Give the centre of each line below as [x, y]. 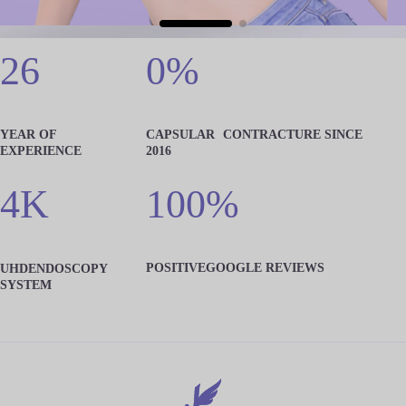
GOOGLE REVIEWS [266, 267]
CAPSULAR [185, 135]
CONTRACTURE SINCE [293, 135]
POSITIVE [176, 267]
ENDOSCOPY [68, 268]
